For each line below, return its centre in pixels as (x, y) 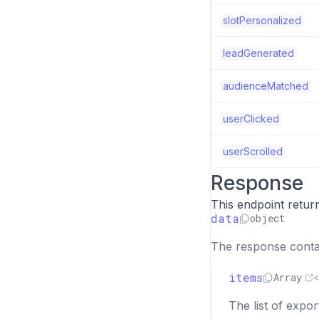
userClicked (251, 119)
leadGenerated (258, 53)
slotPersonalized (262, 20)
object (267, 218)
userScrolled (253, 151)
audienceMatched (266, 86)
